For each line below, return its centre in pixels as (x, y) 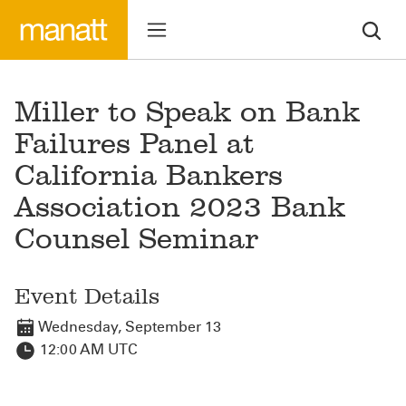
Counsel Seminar (136, 238)
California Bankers (149, 175)
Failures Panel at (135, 143)
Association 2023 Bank (180, 207)
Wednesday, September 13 (129, 327)
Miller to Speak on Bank (187, 111)
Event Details (87, 296)
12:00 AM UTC (87, 350)
